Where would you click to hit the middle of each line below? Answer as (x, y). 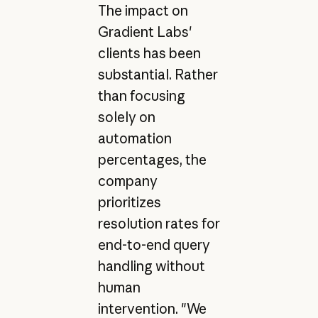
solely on (126, 117)
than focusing (141, 96)
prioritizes (129, 203)
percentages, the (152, 160)
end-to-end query (154, 245)
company (127, 181)
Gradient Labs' (144, 32)
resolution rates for (159, 224)
